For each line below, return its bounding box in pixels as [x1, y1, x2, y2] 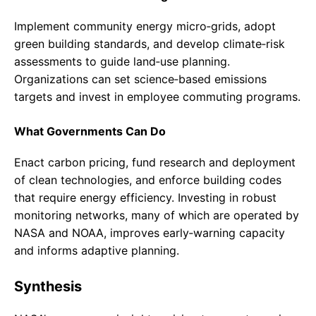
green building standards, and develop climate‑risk [14, 37, 285, 51]
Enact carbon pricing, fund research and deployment [14, 155, 296, 170]
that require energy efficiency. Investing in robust [14, 190, 276, 205]
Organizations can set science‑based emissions [14, 72, 267, 87]
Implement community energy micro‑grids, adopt [14, 19, 276, 34]
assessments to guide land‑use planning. [14, 54, 230, 69]
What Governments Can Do [14, 124, 166, 139]
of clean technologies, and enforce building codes [14, 173, 281, 188]
